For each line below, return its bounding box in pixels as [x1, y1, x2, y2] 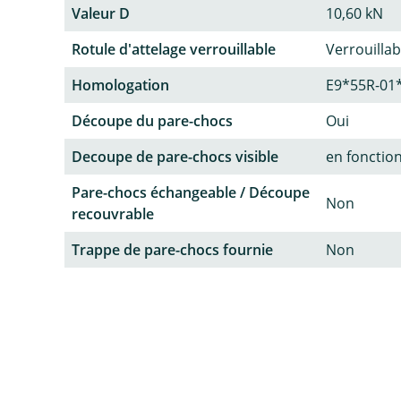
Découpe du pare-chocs [72, 111, 233, 132]
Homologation [72, 75, 169, 96]
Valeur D [72, 4, 130, 24]
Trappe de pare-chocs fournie [72, 240, 273, 260]
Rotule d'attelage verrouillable [72, 39, 276, 60]
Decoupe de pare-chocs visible [72, 147, 278, 167]
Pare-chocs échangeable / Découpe [72, 183, 310, 203]
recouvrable [72, 204, 154, 225]
